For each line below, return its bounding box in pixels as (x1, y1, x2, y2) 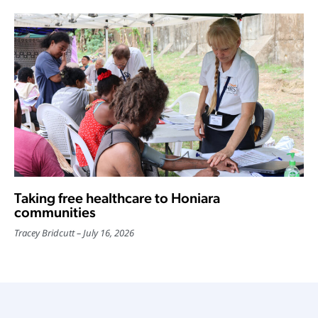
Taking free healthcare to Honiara (14, 189, 220, 207)
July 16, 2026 (83, 226, 134, 239)
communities (14, 203, 96, 221)
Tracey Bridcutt (14, 226, 75, 239)
